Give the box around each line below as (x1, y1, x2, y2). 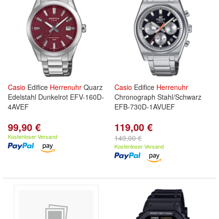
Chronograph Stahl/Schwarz (114, 92, 201, 102)
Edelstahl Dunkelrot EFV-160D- (8, 92, 104, 102)
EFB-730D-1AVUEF (114, 102, 175, 111)
